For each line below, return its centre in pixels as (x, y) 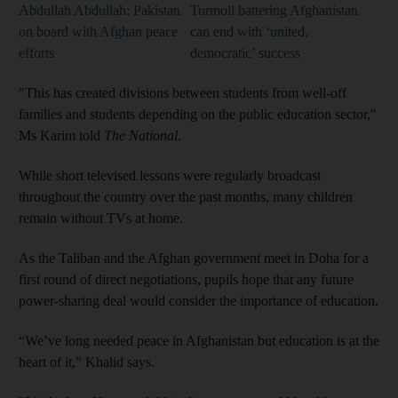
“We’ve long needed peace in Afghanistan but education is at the (199, 340)
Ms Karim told (61, 135)
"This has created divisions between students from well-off (183, 92)
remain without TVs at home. (101, 218)
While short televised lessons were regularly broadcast (170, 175)
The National (141, 135)
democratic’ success (245, 52)
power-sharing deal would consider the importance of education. (199, 300)
